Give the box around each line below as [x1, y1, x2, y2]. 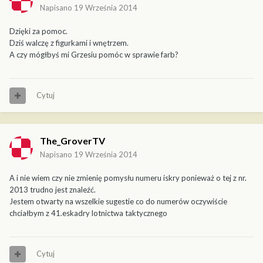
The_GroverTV [40, 135, 105, 147]
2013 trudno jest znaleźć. [9, 185, 96, 195]
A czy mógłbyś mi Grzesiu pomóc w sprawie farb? [9, 50, 178, 60]
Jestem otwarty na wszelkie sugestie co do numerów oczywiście [9, 197, 227, 207]
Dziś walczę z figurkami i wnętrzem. [9, 38, 129, 48]
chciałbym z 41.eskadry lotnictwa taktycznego [9, 208, 167, 218]
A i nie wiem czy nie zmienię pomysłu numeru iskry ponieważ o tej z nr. [9, 173, 247, 183]
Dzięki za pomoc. [9, 26, 68, 36]
